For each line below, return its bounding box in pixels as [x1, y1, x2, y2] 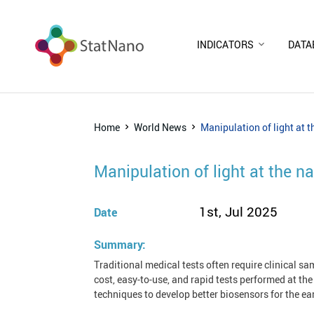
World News [134, 120, 187, 134]
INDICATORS [197, 37, 254, 51]
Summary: [94, 236, 146, 252]
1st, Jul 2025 [199, 202, 278, 221]
